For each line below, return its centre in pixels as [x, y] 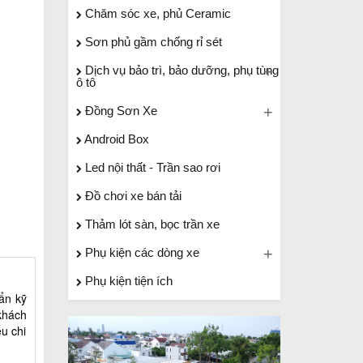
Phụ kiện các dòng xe [140, 252]
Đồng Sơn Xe [119, 111]
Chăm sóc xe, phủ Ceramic [156, 13]
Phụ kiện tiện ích [127, 281]
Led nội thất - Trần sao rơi [151, 167]
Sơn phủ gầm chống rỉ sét [152, 42]
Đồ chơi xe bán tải [131, 196]
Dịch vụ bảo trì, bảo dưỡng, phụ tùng [180, 70]
